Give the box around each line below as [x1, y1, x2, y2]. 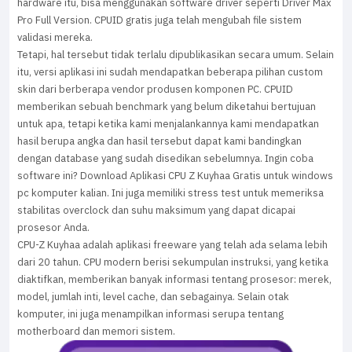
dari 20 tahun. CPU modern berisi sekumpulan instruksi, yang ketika [17, 255, 328, 270]
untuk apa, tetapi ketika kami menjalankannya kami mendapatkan [17, 116, 319, 132]
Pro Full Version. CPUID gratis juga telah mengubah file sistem [17, 13, 302, 28]
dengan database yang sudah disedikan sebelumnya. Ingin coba [17, 151, 313, 167]
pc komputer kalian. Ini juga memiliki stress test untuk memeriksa [17, 185, 324, 201]
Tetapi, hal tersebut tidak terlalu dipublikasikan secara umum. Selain [17, 47, 334, 63]
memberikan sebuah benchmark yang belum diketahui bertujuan [17, 99, 316, 115]
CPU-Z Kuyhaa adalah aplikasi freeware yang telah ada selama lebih [17, 237, 328, 253]
